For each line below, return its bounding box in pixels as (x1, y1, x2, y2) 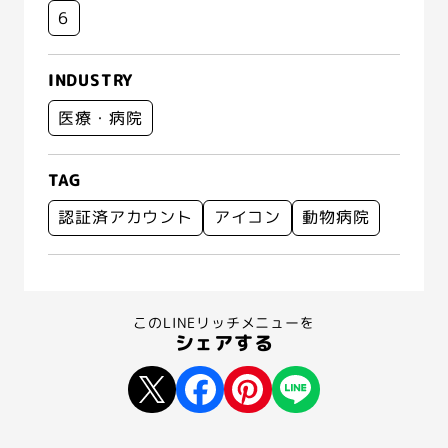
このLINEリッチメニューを (133, 312, 315, 333)
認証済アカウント (58, 206, 193, 229)
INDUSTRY (47, 69, 134, 92)
